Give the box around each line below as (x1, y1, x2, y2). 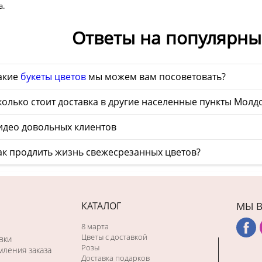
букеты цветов (20, 70, 86, 83)
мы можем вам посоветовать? (86, 70, 226, 83)
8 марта (81, 220, 109, 232)
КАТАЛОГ (81, 199, 121, 212)
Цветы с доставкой (81, 231, 147, 242)
